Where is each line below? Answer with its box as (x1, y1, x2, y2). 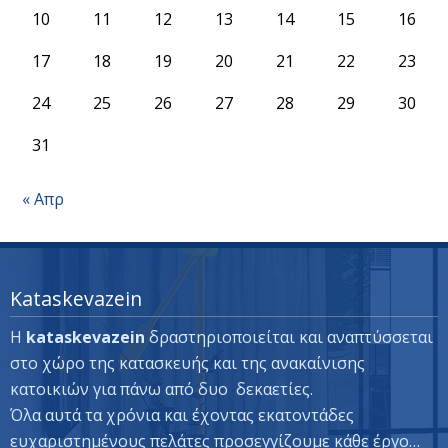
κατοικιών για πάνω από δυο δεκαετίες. (10, 377, 313, 400)
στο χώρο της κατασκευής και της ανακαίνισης (10, 351, 365, 374)
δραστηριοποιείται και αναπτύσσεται (149, 325, 433, 348)
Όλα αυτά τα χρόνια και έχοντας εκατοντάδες (10, 403, 358, 426)
